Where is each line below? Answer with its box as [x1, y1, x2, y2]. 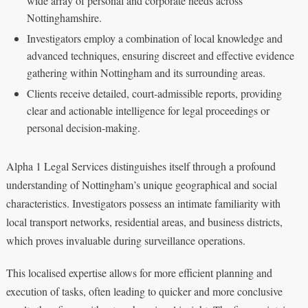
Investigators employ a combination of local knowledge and [26, 30, 283, 45]
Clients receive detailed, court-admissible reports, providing [26, 85, 282, 100]
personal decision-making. [26, 120, 140, 135]
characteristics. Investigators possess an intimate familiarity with [5, 195, 280, 210]
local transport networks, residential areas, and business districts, [5, 214, 283, 229]
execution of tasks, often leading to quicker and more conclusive [5, 283, 283, 298]
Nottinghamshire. [26, 10, 102, 25]
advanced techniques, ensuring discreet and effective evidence [26, 47, 294, 63]
